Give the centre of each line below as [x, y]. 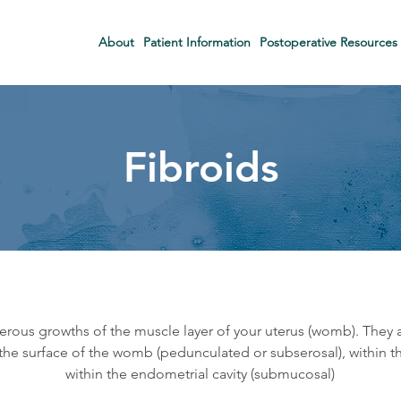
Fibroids [200, 167]
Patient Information [197, 42]
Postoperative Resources [328, 42]
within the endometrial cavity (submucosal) [200, 374]
